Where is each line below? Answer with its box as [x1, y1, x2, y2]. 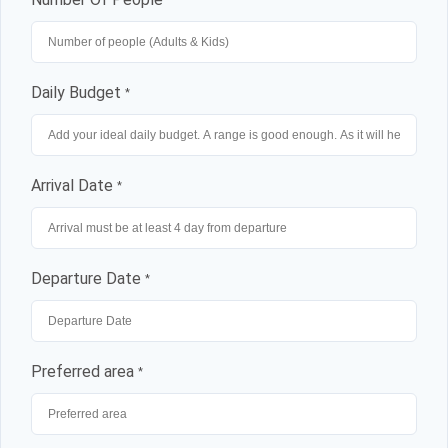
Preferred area [31, 361, 138, 381]
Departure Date [31, 268, 145, 288]
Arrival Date [31, 175, 117, 195]
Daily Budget [31, 82, 125, 102]
